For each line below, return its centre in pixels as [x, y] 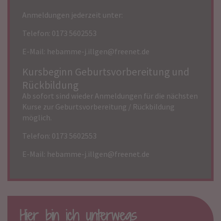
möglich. [37, 118]
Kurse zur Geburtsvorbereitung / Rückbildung [98, 107]
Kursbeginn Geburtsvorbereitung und [106, 72]
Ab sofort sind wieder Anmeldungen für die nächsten [110, 96]
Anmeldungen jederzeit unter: [73, 15]
